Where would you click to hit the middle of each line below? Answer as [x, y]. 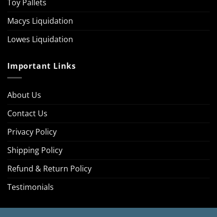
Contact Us [27, 114]
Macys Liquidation [40, 21]
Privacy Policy [32, 132]
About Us [24, 95]
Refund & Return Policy [49, 169]
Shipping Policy [35, 150]
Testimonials [31, 187]
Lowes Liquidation [40, 39]
